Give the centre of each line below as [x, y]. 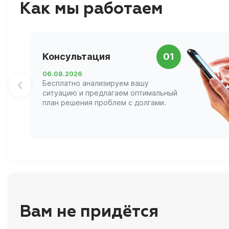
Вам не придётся [89, 212]
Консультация [76, 57]
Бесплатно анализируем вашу [96, 83]
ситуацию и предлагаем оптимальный [110, 93]
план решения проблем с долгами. [104, 102]
